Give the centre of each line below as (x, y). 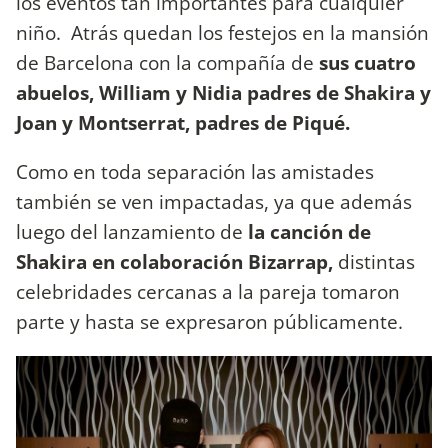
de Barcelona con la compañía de (167, 63)
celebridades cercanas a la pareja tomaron (208, 292)
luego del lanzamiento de (132, 232)
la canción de (309, 232)
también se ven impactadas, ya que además (214, 202)
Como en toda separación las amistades (195, 172)
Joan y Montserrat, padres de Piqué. (183, 123)
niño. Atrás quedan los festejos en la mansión (222, 33)
